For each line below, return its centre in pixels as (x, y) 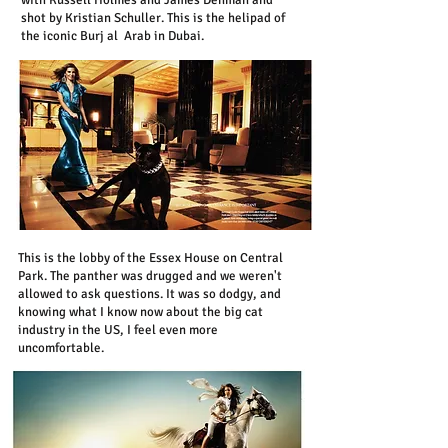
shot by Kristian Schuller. (94, 18)
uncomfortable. (62, 348)
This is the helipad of (226, 18)
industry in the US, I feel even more (118, 330)
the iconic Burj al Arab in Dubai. (112, 36)
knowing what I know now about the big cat (140, 312)
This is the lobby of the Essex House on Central (150, 258)
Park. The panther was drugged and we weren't (150, 276)
